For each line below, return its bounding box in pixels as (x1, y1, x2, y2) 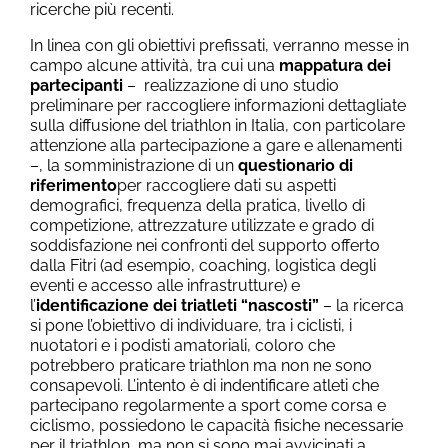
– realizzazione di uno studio (123, 75, 339, 95)
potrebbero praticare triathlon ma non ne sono (30, 355, 372, 375)
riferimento (30, 175, 117, 195)
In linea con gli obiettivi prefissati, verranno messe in (30, 35, 409, 55)
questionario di (238, 155, 353, 175)
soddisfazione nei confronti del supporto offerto (30, 235, 380, 255)
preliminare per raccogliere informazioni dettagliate (30, 95, 406, 115)
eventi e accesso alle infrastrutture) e (30, 275, 300, 295)
